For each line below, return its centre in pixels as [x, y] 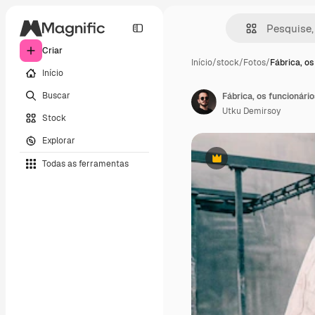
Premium [234, 163]
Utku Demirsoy [251, 111]
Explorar [59, 140]
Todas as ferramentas [85, 163]
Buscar [56, 95]
